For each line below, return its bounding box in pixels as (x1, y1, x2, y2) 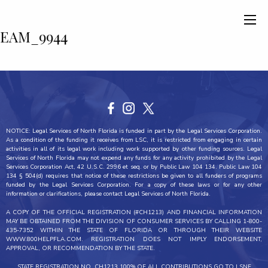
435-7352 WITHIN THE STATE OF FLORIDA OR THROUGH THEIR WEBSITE (6, 226, 262, 234)
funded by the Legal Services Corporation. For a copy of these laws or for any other (6, 181, 262, 189)
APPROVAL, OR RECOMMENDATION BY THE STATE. (6, 244, 155, 252)
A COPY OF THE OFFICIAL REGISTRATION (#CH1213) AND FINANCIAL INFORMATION (6, 208, 262, 217)
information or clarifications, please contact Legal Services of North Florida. (6, 190, 211, 198)
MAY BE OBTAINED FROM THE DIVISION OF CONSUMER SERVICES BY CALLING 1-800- (6, 217, 262, 226)
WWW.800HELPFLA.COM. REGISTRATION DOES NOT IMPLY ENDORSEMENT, (6, 235, 262, 243)
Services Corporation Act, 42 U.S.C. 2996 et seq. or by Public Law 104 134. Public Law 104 (6, 163, 262, 171)
